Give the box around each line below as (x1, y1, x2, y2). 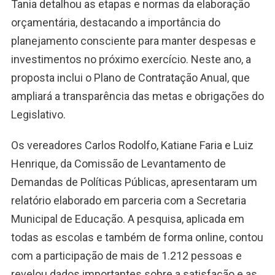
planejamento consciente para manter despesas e (10, 34, 256, 48)
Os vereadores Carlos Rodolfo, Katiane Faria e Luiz (10, 139, 254, 152)
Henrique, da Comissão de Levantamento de (10, 157, 226, 171)
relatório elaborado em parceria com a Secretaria (10, 194, 246, 207)
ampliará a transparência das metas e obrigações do (10, 90, 264, 103)
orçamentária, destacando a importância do (10, 16, 220, 29)
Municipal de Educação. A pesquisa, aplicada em (10, 212, 244, 226)
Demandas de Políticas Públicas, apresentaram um (10, 176, 257, 189)
